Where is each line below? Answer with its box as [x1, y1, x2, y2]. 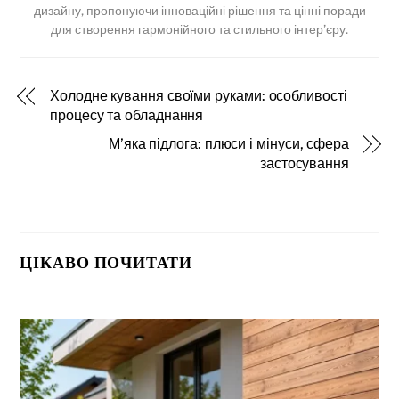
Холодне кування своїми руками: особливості [50, 86, 347, 104]
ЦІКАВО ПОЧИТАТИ [20, 252, 192, 274]
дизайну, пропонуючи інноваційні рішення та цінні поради [33, 3, 366, 18]
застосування [259, 154, 349, 172]
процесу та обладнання [50, 106, 204, 124]
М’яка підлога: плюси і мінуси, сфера [108, 134, 349, 152]
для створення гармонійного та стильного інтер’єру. [51, 21, 348, 37]
